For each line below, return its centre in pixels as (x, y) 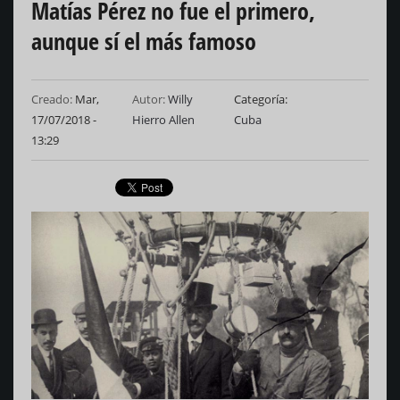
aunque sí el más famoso (144, 42)
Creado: (52, 100)
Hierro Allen (164, 120)
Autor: (149, 100)
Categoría (259, 100)
